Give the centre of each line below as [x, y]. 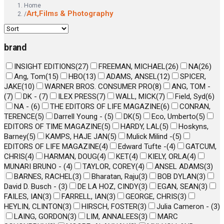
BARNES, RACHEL [43, 177]
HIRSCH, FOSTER [109, 207]
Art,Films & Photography [70, 14]
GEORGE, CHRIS [151, 197]
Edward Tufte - [142, 147]
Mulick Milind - [149, 137]
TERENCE [19, 117]
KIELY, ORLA [167, 157]
